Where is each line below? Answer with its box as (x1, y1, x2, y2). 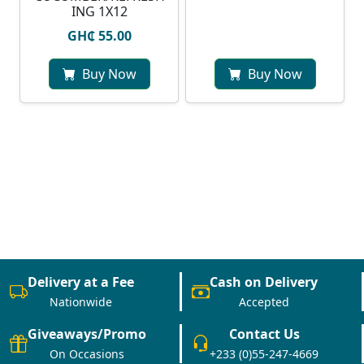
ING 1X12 (71, 2, 128, 21)
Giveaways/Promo (28, 325, 146, 344)
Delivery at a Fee (28, 273, 134, 292)
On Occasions (50, 346, 124, 362)
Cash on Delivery (210, 273, 318, 292)
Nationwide (50, 294, 112, 310)
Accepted (238, 294, 289, 310)
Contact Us (228, 325, 300, 344)
